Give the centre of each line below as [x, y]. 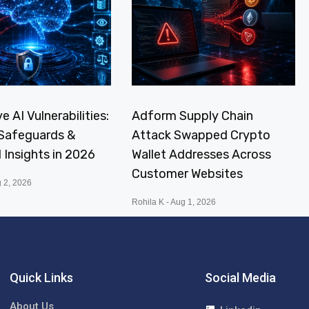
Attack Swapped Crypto [201, 135]
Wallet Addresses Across [202, 154]
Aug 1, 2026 [193, 202]
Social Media [240, 277]
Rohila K [149, 202]
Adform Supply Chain [193, 116]
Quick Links [42, 277]
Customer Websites [188, 173]
